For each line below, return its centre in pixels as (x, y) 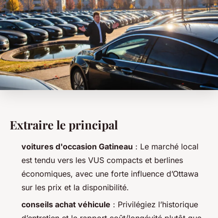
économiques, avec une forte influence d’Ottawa (110, 174)
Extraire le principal (64, 125)
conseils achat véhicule (66, 204)
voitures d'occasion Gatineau (77, 147)
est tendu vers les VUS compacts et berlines (102, 160)
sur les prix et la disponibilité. (75, 188)
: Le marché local (166, 147)
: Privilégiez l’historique (154, 204)
